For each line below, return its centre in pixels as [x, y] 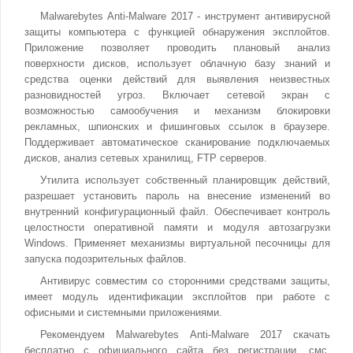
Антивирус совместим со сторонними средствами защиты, [185, 281]
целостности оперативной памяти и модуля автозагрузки [177, 227]
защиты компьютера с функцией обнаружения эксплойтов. [177, 32]
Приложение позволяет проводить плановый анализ [177, 48]
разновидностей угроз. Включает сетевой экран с [177, 95]
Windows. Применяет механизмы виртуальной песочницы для [177, 243]
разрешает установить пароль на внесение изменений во [177, 196]
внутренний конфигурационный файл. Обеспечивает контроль [177, 212]
